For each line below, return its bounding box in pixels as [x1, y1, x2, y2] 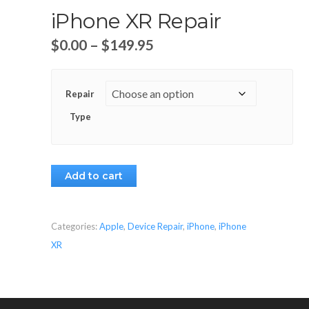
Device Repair [128, 220, 183, 232]
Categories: [51, 220, 99, 232]
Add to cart [65, 169, 123, 182]
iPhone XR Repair [51, 8, 221, 34]
